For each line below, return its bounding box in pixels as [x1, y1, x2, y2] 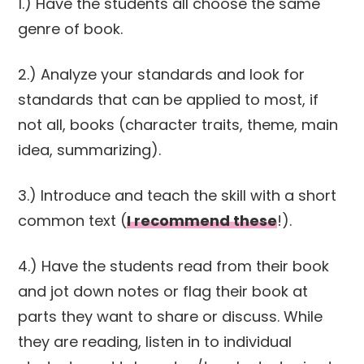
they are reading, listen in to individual [18, 331, 292, 352]
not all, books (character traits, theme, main [18, 114, 339, 135]
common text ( [18, 210, 128, 231]
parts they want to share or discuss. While [18, 305, 323, 327]
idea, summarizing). [18, 139, 162, 160]
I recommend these [127, 210, 278, 231]
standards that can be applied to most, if [18, 89, 319, 110]
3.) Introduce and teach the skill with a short [18, 184, 337, 206]
